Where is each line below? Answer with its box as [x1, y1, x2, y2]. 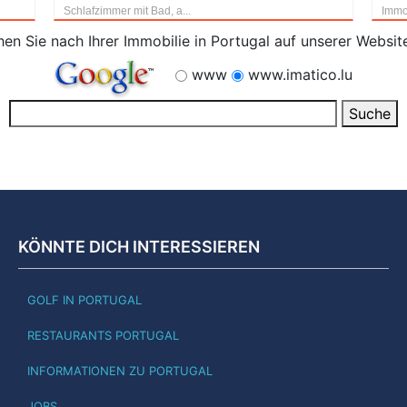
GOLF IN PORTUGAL [27, 293, 142, 308]
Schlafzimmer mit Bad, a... [64, 5, 191, 18]
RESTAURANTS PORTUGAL [27, 328, 179, 343]
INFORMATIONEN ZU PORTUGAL [27, 363, 213, 379]
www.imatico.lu [243, 65, 352, 84]
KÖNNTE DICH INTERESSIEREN [18, 237, 260, 257]
